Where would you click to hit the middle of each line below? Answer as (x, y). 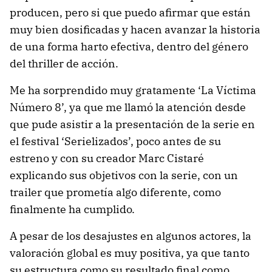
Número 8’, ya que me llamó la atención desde (128, 107)
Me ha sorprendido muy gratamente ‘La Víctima (133, 90)
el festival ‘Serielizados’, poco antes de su (115, 141)
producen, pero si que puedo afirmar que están (130, 12)
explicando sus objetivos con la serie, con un (124, 175)
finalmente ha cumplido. (72, 209)
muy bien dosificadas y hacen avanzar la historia (135, 29)
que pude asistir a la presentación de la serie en (132, 124)
